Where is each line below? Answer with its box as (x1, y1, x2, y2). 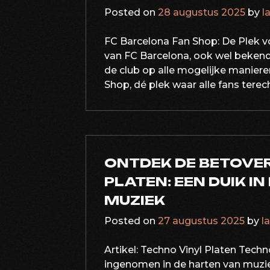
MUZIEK (104, 192, 165, 208)
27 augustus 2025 (158, 215, 245, 227)
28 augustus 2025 (158, 7, 245, 18)
